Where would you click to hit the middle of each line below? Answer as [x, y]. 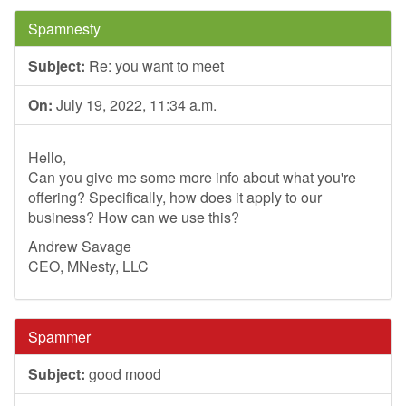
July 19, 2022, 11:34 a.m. [135, 105]
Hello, [47, 157]
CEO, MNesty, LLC [88, 266]
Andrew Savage [80, 246]
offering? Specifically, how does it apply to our [175, 197]
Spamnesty [64, 29]
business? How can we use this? [134, 217]
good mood [123, 374]
